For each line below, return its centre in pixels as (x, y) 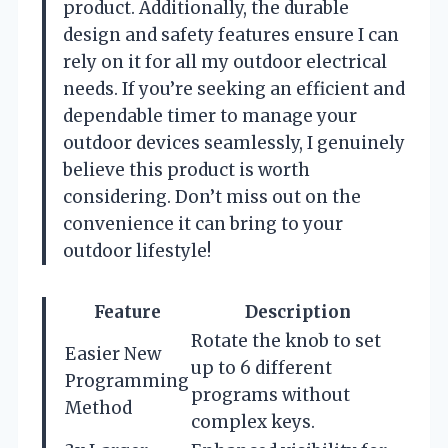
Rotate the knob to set (286, 340)
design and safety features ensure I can (231, 34)
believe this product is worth (186, 169)
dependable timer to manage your (210, 115)
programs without (270, 394)
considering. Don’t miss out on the (212, 196)
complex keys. (253, 421)
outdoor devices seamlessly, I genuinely (234, 142)
